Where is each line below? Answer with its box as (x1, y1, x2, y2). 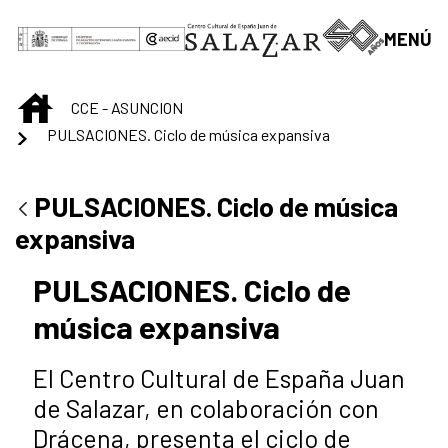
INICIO (52, 93, 93, 113)
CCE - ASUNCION (71, 97, 183, 117)
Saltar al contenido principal (8, 10, 223, 32)
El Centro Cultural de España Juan (33, 363, 405, 394)
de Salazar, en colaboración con (33, 393, 379, 424)
